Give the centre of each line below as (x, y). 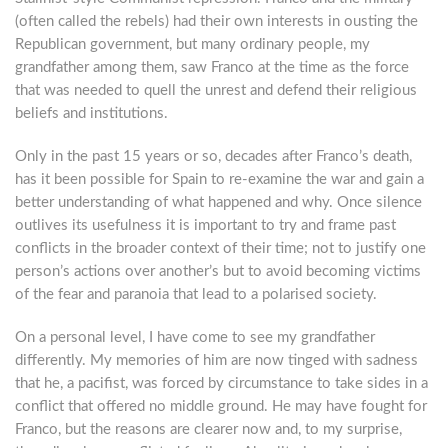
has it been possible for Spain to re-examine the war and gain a (219, 179)
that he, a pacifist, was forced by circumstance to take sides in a (221, 383)
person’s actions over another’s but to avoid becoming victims (218, 271)
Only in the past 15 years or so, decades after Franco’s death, (213, 156)
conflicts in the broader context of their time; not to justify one (220, 248)
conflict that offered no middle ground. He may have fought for (221, 406)
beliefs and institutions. (91, 113)
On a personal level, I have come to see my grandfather (195, 337)
